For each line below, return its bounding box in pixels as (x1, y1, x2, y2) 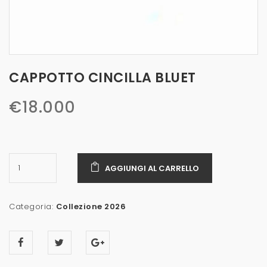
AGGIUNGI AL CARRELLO (105, 162, 200, 174)
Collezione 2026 (55, 201, 126, 213)
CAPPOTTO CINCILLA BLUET (9, 69, 196, 88)
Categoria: (9, 201, 56, 213)
